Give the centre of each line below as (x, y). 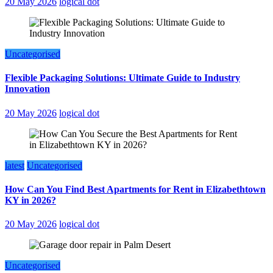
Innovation (27, 89)
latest (15, 165)
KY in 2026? (30, 200)
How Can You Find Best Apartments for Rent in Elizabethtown (135, 189)
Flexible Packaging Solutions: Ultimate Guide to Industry (122, 78)
